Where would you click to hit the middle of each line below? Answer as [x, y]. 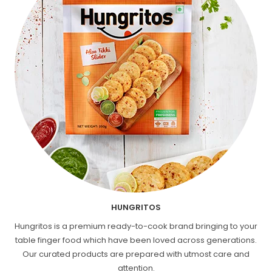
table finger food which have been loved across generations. [136, 240]
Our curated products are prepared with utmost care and [136, 254]
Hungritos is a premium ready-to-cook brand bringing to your [136, 226]
